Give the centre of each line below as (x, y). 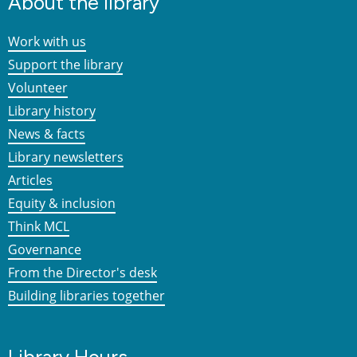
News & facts (47, 134)
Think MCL (39, 227)
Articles (30, 180)
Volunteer (38, 88)
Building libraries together (86, 296)
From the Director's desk (82, 273)
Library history (52, 111)
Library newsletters (66, 157)
